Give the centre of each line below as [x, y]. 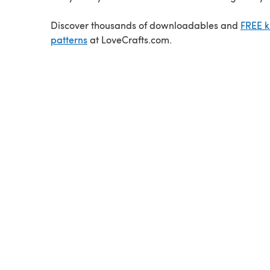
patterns [69, 39]
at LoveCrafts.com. [130, 39]
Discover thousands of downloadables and [146, 25]
